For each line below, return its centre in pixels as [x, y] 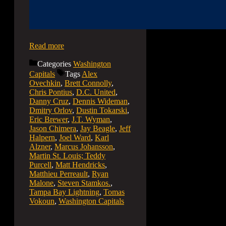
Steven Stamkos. [84, 183]
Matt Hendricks [80, 165]
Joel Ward [75, 138]
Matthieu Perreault [59, 174]
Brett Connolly [88, 83]
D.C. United [96, 92]
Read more [47, 46]
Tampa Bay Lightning [64, 192]
